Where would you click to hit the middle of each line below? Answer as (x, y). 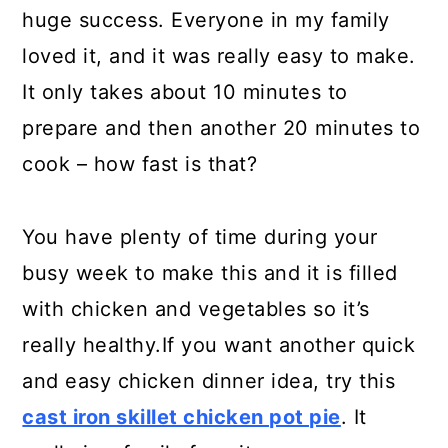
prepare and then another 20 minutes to (221, 128)
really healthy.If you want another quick (219, 345)
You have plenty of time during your (200, 237)
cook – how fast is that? (140, 164)
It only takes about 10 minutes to (185, 92)
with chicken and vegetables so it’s (196, 309)
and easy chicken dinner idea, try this (209, 381)
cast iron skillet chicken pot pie (181, 417)
